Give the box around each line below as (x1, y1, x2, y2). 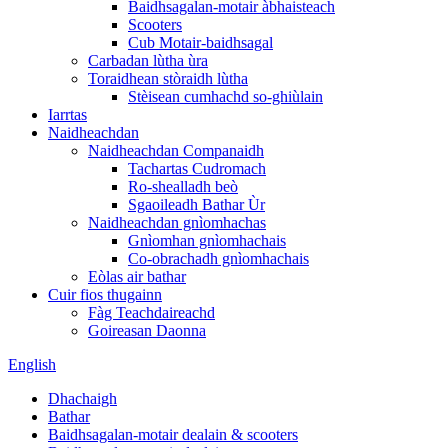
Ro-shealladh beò (128, 178, 238, 195)
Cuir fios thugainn (48, 286, 162, 303)
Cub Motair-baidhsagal (128, 34, 273, 51)
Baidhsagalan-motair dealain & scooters (48, 426, 298, 443)
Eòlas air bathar (88, 268, 186, 285)
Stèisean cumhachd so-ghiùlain (128, 88, 323, 105)
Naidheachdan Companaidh (88, 142, 264, 159)
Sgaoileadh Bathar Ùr (128, 196, 265, 213)
